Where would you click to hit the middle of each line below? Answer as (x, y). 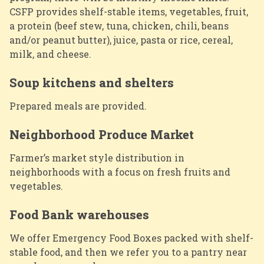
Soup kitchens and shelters (92, 83)
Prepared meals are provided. (79, 106)
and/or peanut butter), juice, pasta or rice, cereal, (121, 40)
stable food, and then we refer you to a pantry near (128, 252)
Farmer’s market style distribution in (97, 158)
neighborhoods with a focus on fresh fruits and (120, 172)
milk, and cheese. (52, 54)
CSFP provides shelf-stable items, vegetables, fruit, (129, 12)
